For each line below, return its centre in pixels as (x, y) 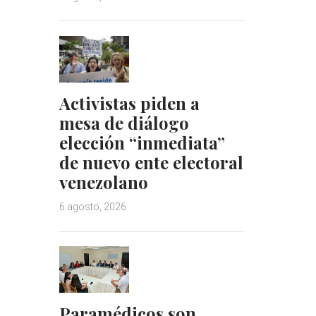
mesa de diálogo (124, 123)
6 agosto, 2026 (92, 207)
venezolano (103, 182)
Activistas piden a (129, 103)
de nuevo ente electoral (151, 163)
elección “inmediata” (142, 143)
